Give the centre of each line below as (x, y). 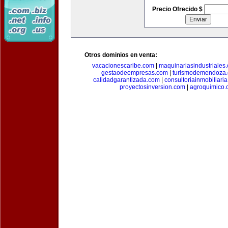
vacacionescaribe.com (123, 66)
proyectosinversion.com (152, 87)
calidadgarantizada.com (126, 80)
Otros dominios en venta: (121, 55)
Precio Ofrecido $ (178, 9)
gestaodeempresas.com (134, 73)
